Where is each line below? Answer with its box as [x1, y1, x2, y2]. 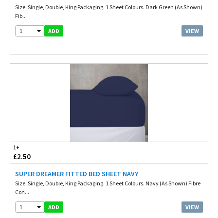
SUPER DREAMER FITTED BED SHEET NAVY [15, 169, 138, 178]
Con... [15, 188, 29, 196]
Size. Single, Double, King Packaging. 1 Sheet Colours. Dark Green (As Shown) [15, 3, 202, 11]
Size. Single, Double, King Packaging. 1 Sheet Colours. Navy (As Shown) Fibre [15, 180, 200, 187]
